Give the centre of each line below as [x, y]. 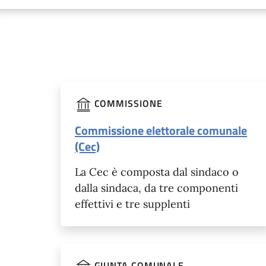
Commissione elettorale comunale [161, 131]
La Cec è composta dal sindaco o [157, 172]
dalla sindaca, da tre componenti [157, 188]
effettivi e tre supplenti [133, 204]
